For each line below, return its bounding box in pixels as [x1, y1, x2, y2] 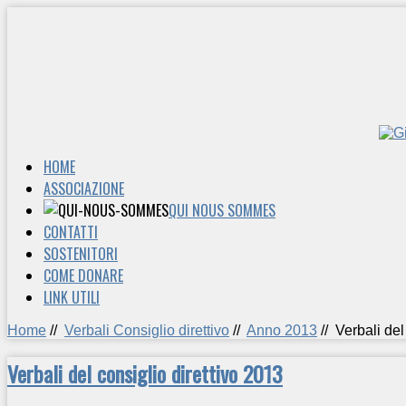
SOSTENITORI [43, 243, 118, 265]
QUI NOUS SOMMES [169, 199, 275, 221]
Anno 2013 [246, 323, 317, 338]
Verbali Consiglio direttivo [64, 323, 229, 338]
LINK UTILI [43, 286, 100, 308]
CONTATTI [43, 221, 98, 243]
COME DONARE [43, 265, 123, 286]
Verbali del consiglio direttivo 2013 [7, 356, 283, 390]
